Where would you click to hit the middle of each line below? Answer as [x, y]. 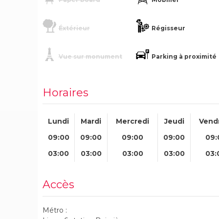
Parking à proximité [184, 56]
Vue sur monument [90, 56]
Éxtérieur [74, 28]
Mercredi [132, 121]
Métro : [55, 210]
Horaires [66, 93]
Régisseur [169, 28]
